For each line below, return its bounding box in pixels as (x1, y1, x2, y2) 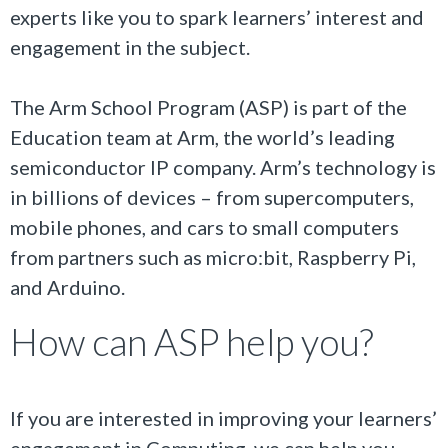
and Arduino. (10, 274, 127, 299)
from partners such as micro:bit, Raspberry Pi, (10, 244, 416, 269)
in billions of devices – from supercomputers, (10, 184, 414, 209)
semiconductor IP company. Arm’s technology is (10, 154, 436, 179)
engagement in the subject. (10, 34, 250, 59)
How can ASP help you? (10, 318, 374, 364)
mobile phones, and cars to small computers (10, 214, 399, 239)
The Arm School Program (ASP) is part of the (10, 94, 407, 119)
